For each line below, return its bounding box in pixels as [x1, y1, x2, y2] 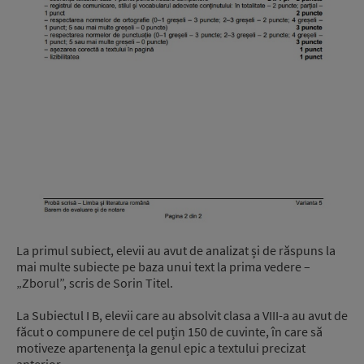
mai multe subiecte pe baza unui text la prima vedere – [16, 258, 310, 275]
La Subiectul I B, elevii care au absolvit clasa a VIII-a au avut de [16, 307, 348, 324]
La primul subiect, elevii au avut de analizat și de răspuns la [16, 242, 336, 259]
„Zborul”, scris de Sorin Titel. [16, 275, 173, 292]
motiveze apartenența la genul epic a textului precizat [16, 340, 305, 357]
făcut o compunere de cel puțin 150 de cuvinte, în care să [16, 323, 323, 340]
